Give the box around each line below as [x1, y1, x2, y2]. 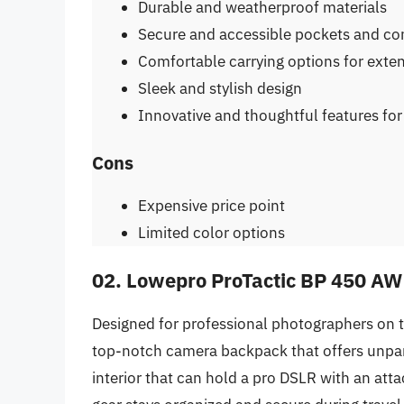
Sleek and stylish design [138, 78, 302, 99]
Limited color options [138, 222, 285, 243]
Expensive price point [138, 195, 285, 216]
